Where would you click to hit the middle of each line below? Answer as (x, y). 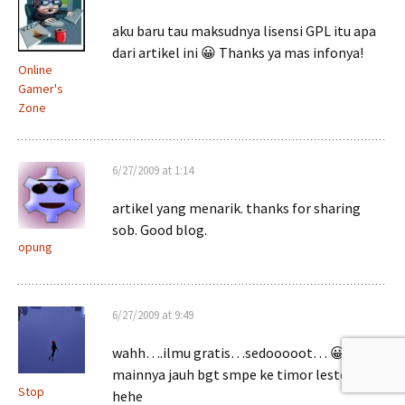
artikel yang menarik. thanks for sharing (236, 208)
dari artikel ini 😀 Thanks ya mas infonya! (238, 52)
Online (35, 70)
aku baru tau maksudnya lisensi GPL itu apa (244, 31)
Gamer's (41, 89)
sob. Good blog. (160, 230)
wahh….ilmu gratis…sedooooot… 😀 (229, 353)
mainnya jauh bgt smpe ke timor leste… (237, 374)
